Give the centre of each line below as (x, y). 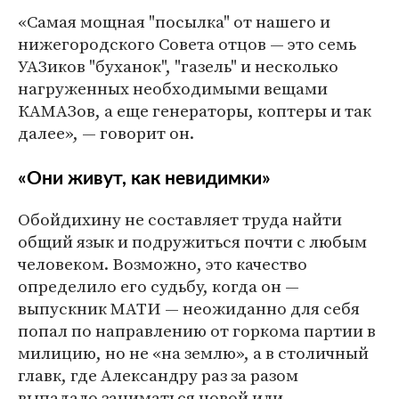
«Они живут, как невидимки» (144, 179)
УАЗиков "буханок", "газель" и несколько (178, 66)
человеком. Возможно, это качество (163, 264)
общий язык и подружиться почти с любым (192, 242)
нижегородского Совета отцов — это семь (187, 44)
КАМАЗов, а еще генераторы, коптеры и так (195, 111)
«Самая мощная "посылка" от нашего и (174, 22)
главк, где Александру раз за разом (158, 375)
